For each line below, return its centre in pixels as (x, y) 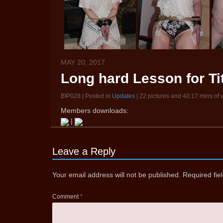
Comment (66, 197)
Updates (123, 96)
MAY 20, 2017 (83, 62)
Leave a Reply (84, 152)
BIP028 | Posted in (86, 96)
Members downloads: (95, 111)
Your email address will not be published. (116, 175)
